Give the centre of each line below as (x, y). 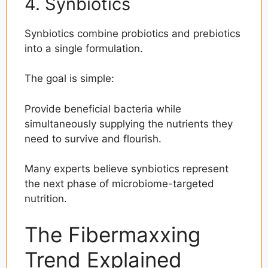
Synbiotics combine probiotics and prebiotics (133, 33)
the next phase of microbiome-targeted (119, 184)
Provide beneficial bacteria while (103, 109)
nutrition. (46, 199)
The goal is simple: (69, 79)
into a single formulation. (84, 48)
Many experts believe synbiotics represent (127, 169)
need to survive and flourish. (93, 138)
